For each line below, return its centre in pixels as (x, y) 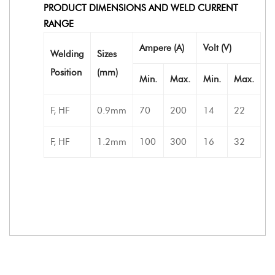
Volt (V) (217, 48)
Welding (67, 54)
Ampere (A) (162, 48)
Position (66, 72)
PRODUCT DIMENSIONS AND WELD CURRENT (141, 8)
